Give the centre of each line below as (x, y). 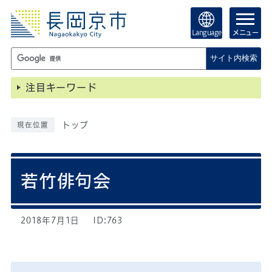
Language (206, 32)
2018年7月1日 (50, 221)
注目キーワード (61, 88)
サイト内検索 (233, 58)
